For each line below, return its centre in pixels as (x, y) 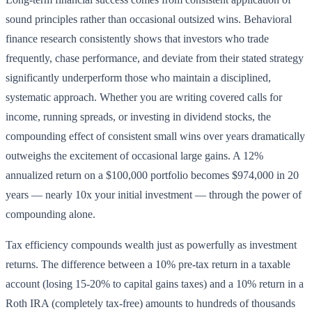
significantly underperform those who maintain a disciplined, (138, 78)
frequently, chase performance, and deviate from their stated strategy (155, 58)
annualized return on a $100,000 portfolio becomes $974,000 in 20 (152, 175)
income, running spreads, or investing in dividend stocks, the (138, 117)
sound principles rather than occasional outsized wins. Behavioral (149, 19)
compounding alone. (50, 214)
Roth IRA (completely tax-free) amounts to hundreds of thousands (150, 304)
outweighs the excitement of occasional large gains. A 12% (134, 156)
